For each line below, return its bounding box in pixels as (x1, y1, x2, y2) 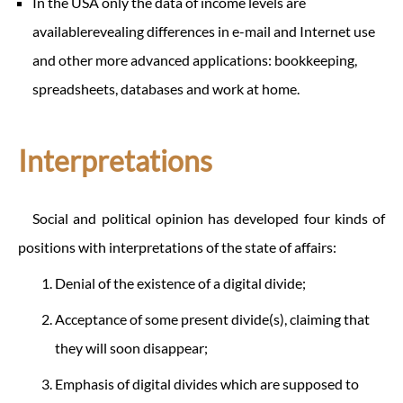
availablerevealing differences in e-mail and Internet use (32, 22, 375, 40)
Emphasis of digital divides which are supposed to (55, 374, 359, 392)
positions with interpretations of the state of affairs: (18, 237, 336, 255)
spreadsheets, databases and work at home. (32, 79, 300, 97)
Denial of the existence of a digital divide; (55, 273, 306, 291)
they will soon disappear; (55, 338, 208, 356)
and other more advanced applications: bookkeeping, (32, 50, 357, 68)
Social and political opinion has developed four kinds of (32, 209, 385, 227)
